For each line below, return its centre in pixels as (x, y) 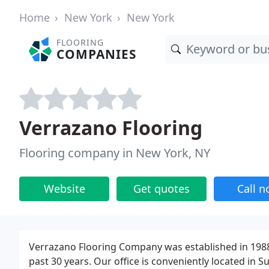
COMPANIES (97, 54)
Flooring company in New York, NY (115, 153)
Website (64, 189)
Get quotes (162, 189)
